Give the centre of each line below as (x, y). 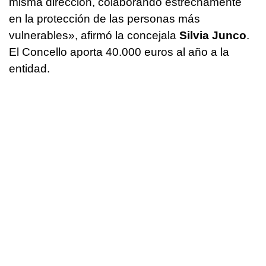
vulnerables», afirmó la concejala (94, 35)
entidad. (29, 68)
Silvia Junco (213, 35)
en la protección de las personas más (104, 18)
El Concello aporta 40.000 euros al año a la (119, 52)
